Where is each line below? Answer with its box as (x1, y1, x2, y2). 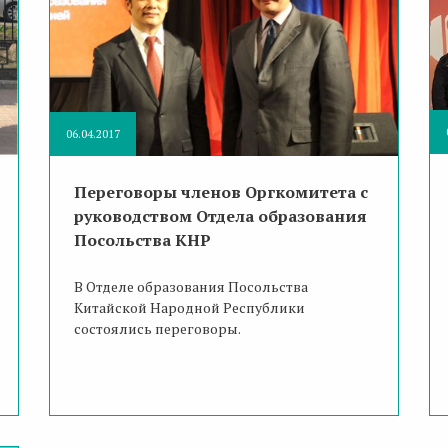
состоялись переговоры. (73, 318, 241, 338)
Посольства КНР (73, 228, 211, 251)
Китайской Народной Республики (73, 297, 305, 317)
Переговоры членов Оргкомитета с (73, 180, 368, 203)
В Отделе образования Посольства (73, 276, 308, 296)
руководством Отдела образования (73, 204, 367, 227)
